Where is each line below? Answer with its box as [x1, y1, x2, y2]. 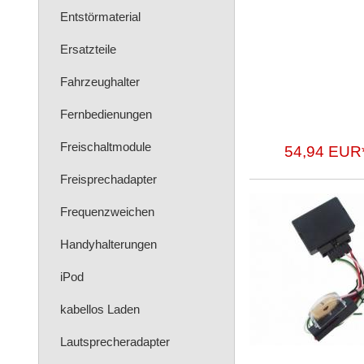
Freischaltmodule [60, 140, 151, 154]
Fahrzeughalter [60, 75, 140, 89]
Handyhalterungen [60, 237, 157, 251]
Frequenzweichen [60, 205, 154, 219]
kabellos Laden [60, 302, 140, 316]
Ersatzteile [60, 42, 116, 56]
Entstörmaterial [60, 10, 141, 24]
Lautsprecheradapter [60, 335, 170, 349]
